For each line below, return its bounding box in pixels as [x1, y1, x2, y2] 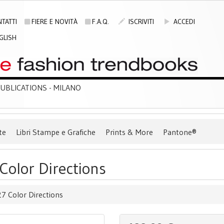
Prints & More [105, 127, 153, 137]
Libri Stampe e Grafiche [16, 127, 95, 137]
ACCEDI [171, 17, 195, 26]
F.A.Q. [91, 17, 109, 26]
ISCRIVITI [126, 17, 154, 26]
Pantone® [163, 127, 196, 137]
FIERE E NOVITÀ [31, 17, 77, 26]
